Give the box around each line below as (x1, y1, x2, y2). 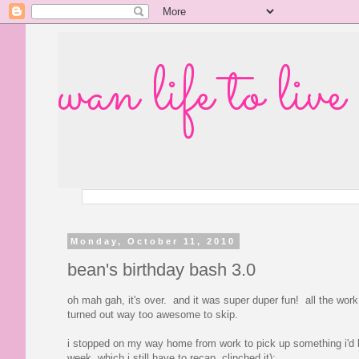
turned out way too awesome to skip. (67, 308, 238, 321)
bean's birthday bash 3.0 (67, 259, 256, 280)
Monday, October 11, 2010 (71, 236, 236, 246)
